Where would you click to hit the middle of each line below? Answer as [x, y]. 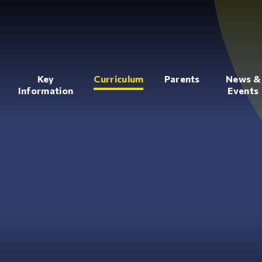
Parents [182, 79]
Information [46, 90]
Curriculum [119, 79]
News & [243, 79]
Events [243, 90]
